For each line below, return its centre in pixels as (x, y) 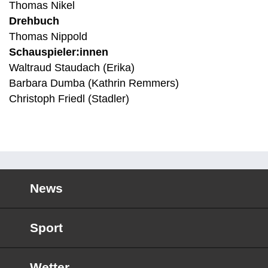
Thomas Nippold (48, 36)
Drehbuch (34, 21)
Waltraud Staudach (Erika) (72, 68)
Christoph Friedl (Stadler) (69, 99)
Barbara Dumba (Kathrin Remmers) (94, 83)
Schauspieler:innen (59, 52)
